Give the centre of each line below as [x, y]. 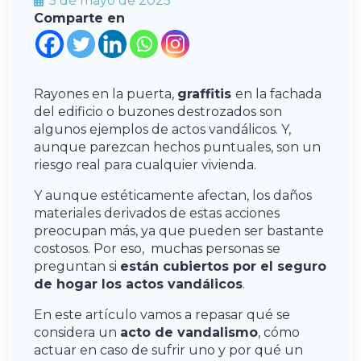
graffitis [206, 93]
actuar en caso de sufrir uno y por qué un [168, 350]
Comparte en [79, 18]
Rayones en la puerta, [106, 93]
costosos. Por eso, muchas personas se [157, 248]
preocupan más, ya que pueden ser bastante [179, 230]
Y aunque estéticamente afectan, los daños [173, 195]
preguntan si [77, 266]
